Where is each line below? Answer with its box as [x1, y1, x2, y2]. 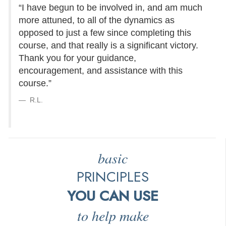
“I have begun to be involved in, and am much [19, 3, 202, 13]
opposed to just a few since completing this [19, 28, 191, 38]
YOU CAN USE [67, 186, 158, 207]
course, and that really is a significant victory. [19, 40, 198, 51]
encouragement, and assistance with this [19, 66, 183, 76]
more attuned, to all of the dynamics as [19, 15, 175, 26]
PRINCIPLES [77, 166, 149, 188]
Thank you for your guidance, [19, 53, 136, 64]
